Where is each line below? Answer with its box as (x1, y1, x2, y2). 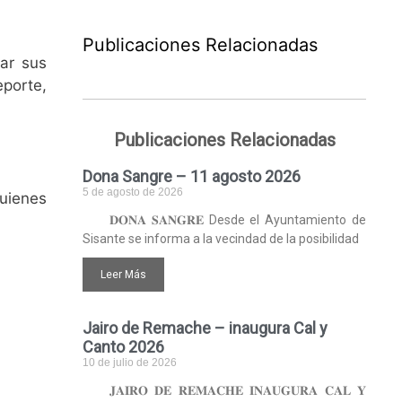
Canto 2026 (83, 337, 164, 356)
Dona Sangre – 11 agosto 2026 (83, 167, 301, 186)
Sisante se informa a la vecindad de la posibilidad (83, 232, 359, 246)
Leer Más (100, 268, 146, 281)
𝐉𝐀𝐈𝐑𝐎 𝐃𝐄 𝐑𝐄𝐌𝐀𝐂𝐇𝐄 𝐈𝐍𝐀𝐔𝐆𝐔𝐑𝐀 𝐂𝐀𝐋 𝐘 (109, 383, 366, 398)
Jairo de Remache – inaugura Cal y (83, 319, 328, 337)
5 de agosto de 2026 (83, 186, 183, 198)
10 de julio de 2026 (83, 356, 177, 369)
